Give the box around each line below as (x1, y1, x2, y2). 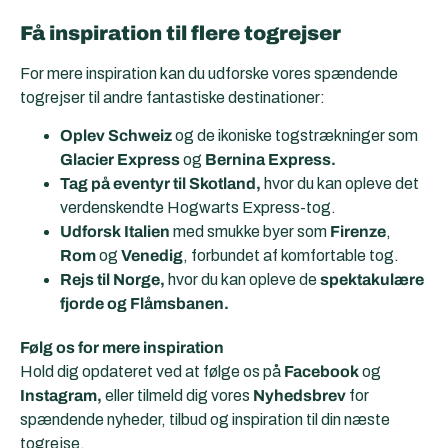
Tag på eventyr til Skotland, (60, 175, 261, 193)
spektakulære (320, 271, 424, 289)
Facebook (284, 363, 359, 381)
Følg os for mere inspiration (20, 339, 224, 357)
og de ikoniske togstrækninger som (172, 127, 418, 145)
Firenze (330, 223, 386, 241)
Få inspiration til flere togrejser (20, 21, 341, 44)
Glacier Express (60, 151, 180, 169)
